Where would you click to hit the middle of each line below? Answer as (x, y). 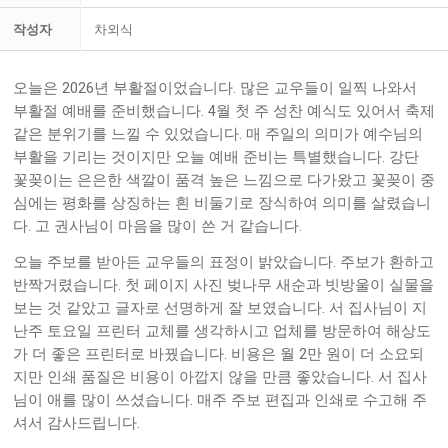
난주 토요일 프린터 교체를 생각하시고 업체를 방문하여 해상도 (222, 330)
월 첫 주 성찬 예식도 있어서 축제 (325, 110)
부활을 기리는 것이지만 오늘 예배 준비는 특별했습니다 (197, 156)
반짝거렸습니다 (65, 284)
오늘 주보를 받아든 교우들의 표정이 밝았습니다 (173, 261)
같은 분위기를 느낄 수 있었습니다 (126, 133)
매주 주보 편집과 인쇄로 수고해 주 (312, 399)
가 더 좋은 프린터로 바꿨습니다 (118, 353)
